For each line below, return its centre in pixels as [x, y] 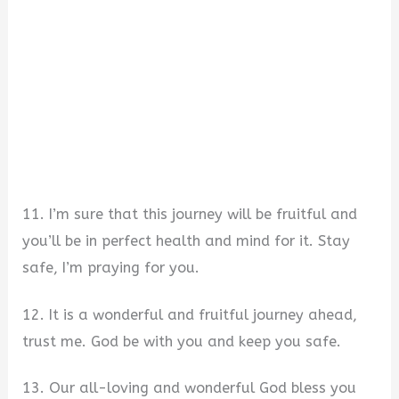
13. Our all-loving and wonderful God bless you [190, 388]
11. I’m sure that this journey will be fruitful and [190, 215]
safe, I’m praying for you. [111, 268]
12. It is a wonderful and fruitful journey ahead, [190, 314]
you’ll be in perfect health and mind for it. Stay [187, 241]
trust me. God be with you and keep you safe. [182, 341]
